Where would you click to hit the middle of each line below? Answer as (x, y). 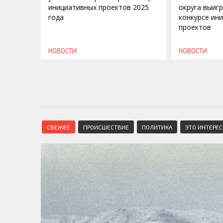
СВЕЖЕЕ (58, 127)
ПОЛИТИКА (157, 127)
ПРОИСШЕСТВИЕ (106, 127)
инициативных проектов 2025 (99, 7)
